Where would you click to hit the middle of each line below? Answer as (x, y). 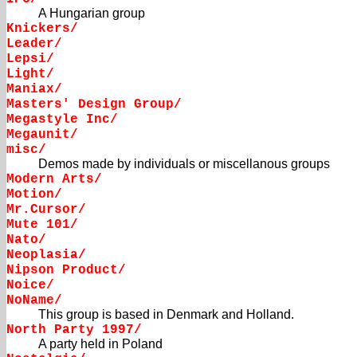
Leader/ (34, 44)
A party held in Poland (100, 344)
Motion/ (34, 195)
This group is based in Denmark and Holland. (166, 315)
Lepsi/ (30, 59)
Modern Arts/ (54, 180)
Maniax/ (34, 90)
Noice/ (30, 286)
